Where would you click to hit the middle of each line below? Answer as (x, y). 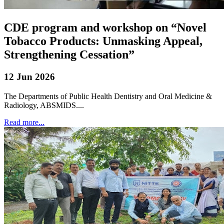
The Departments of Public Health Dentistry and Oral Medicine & (108, 96)
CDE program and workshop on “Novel (105, 28)
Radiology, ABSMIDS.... (44, 105)
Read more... (24, 122)
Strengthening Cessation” (69, 55)
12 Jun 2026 (29, 77)
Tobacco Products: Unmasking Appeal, (103, 41)
